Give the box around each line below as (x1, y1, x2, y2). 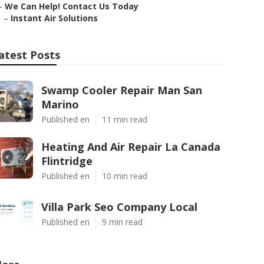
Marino (41, 97, 79, 111)
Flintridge (41, 154, 93, 168)
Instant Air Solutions (11, 12, 98, 24)
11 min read (102, 114, 147, 125)
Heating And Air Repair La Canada (41, 140, 220, 154)
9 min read (102, 216, 143, 227)
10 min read (102, 170, 147, 181)
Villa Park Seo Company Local (41, 200, 197, 214)
